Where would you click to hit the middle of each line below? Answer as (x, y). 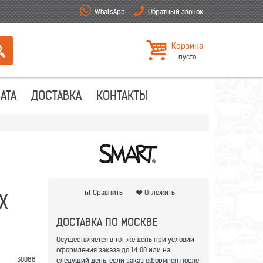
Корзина (187, 45)
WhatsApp (110, 11)
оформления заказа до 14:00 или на (113, 250)
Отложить (159, 193)
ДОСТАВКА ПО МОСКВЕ (107, 222)
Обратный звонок (176, 11)
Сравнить (107, 193)
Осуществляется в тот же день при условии (125, 240)
